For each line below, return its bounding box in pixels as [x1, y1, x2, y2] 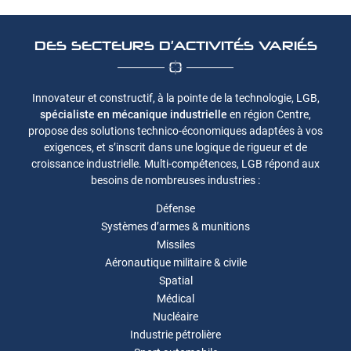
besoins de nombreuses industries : [91, 174, 260, 186]
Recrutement [2, 45, 66, 57]
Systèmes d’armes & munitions [101, 220, 250, 233]
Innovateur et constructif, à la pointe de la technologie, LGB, [31, 92, 320, 104]
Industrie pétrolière [130, 328, 221, 341]
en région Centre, [227, 108, 311, 121]
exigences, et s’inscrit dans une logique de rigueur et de [44, 141, 307, 154]
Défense [156, 202, 195, 215]
